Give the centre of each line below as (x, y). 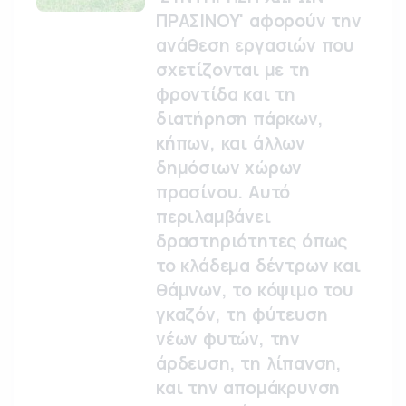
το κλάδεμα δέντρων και (258, 266)
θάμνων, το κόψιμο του (255, 290)
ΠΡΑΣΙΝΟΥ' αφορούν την (259, 21)
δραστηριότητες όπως (252, 241)
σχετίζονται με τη (233, 70)
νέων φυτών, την (228, 339)
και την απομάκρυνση (248, 388)
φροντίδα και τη (226, 94)
